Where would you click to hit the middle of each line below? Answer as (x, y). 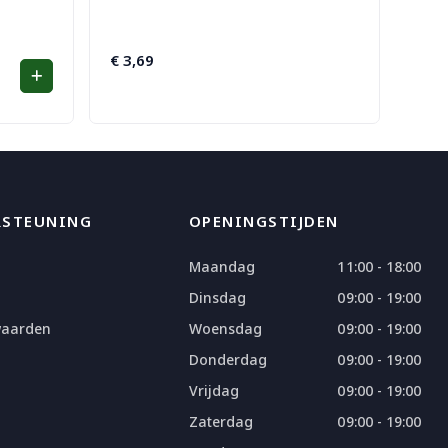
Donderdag (228, 359)
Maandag (222, 266)
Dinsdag (217, 297)
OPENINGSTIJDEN (263, 220)
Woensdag (225, 328)
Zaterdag (221, 421)
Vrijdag (214, 390)
